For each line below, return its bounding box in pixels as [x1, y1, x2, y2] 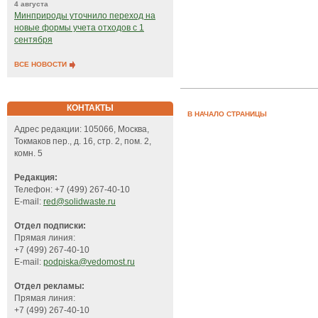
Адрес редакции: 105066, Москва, [14, 124, 149, 135]
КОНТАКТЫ [67, 103, 114, 114]
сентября [14, 35, 53, 45]
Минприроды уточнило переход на [14, 11, 155, 21]
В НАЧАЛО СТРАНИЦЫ [187, 110, 267, 119]
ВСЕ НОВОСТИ [14, 60, 69, 69]
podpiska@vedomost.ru [43, 257, 135, 268]
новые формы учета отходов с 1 [14, 23, 144, 33]
